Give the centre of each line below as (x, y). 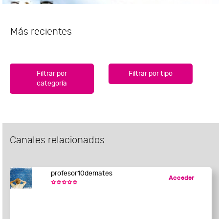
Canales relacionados (57, 140)
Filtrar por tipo (151, 74)
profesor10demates (81, 174)
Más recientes (41, 32)
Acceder (181, 178)
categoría (52, 84)
